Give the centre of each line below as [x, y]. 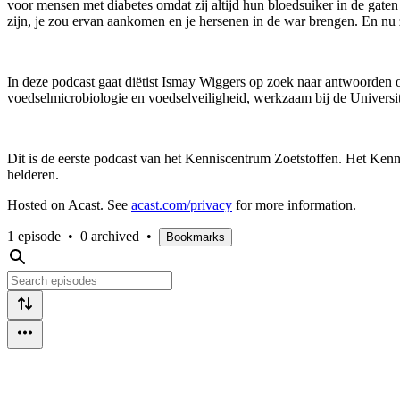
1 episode [34, 236]
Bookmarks [196, 237]
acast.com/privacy [182, 204]
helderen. [33, 174]
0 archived [110, 236]
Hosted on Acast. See [69, 204]
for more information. [294, 204]
